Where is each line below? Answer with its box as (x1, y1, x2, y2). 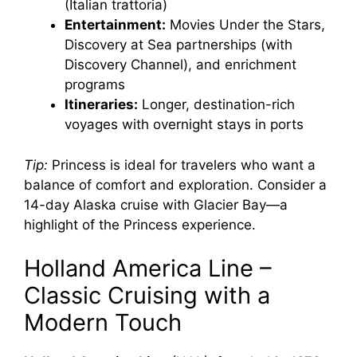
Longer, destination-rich (138, 96, 295, 113)
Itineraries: (65, 96, 138, 113)
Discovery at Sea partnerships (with (65, 37, 292, 53)
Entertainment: (65, 17, 166, 33)
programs (65, 76, 125, 93)
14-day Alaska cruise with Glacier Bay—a (24, 196, 288, 213)
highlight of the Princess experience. (24, 216, 256, 233)
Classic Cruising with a (24, 281, 270, 310)
